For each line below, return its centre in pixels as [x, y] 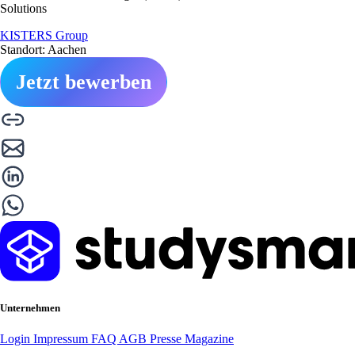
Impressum [62, 338]
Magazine [209, 338]
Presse [167, 338]
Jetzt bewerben [84, 82]
